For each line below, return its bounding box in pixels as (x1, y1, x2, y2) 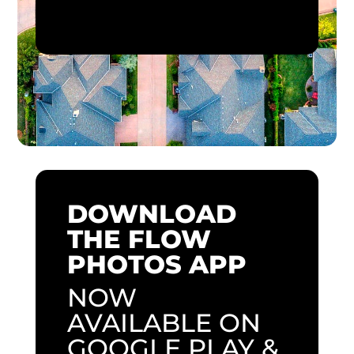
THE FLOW (66, 224, 211, 255)
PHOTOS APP (66, 249, 247, 281)
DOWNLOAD (66, 198, 236, 230)
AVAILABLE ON (66, 307, 261, 339)
